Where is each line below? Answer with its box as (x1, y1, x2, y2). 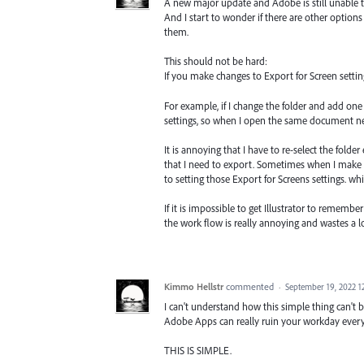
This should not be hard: (164, 54, 267, 68)
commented (226, 280, 276, 292)
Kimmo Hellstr (164, 280, 223, 292)
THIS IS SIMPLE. (164, 344, 232, 357)
